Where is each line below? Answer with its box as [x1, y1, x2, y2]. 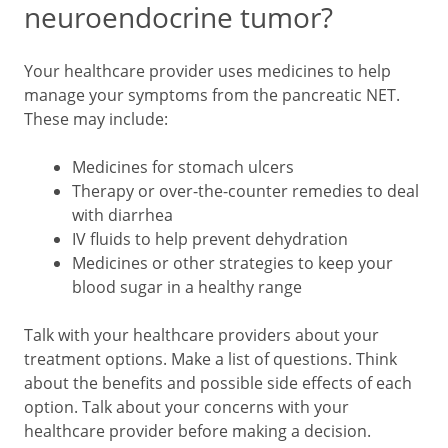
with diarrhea [72, 204, 173, 226]
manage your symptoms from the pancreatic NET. [24, 84, 400, 106]
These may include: [24, 108, 168, 130]
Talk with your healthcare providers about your [24, 324, 379, 346]
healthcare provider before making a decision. [24, 420, 371, 442]
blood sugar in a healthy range [72, 276, 302, 298]
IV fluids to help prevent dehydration [72, 228, 348, 250]
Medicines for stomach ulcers [72, 156, 294, 178]
